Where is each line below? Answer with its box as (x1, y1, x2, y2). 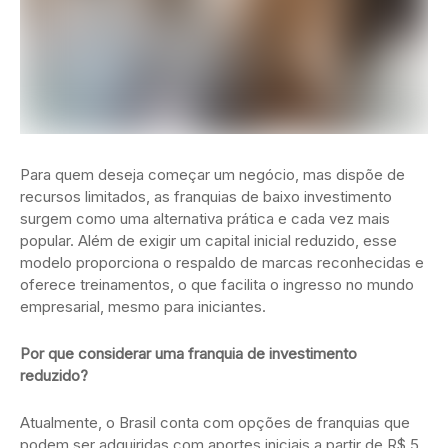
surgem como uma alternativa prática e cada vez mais (20, 209, 390, 229)
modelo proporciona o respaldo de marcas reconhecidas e (20, 253, 424, 273)
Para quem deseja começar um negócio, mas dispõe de (20, 165, 405, 185)
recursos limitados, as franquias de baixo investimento (20, 187, 392, 207)
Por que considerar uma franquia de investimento (20, 344, 357, 364)
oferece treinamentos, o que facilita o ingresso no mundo (20, 275, 414, 295)
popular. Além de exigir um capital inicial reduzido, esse (20, 231, 397, 251)
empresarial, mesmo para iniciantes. (20, 297, 266, 317)
